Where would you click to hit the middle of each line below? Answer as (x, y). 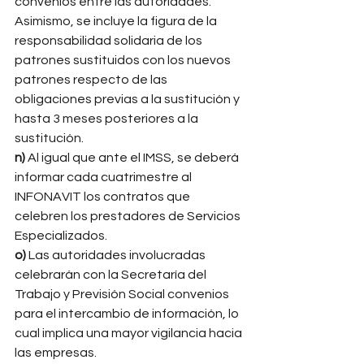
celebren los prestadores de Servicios (129, 216)
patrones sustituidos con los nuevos (124, 60)
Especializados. (62, 236)
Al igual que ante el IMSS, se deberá (134, 158)
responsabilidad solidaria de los (110, 41)
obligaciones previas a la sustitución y (128, 99)
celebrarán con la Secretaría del (112, 275)
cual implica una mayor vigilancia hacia (130, 333)
